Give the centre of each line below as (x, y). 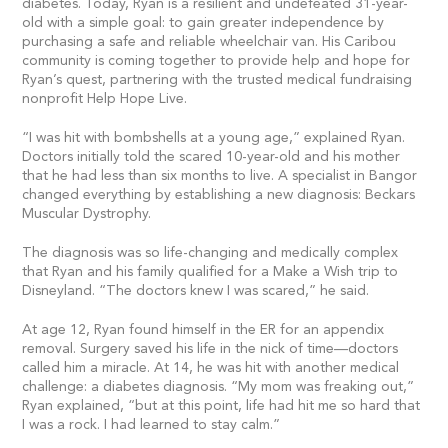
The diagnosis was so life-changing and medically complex (210, 253)
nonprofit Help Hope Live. (105, 99)
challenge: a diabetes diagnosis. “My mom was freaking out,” (218, 387)
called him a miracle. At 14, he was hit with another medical (211, 368)
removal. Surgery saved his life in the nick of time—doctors (210, 349)
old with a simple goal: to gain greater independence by (203, 23)
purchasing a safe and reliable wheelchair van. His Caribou (209, 42)
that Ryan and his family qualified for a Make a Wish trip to (210, 272)
